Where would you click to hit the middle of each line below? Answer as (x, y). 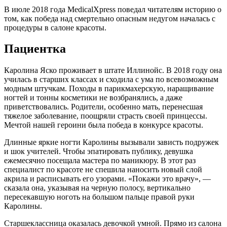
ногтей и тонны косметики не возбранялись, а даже (93, 98)
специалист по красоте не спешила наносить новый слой (103, 170)
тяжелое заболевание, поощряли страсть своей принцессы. (106, 116)
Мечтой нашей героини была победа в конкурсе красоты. (104, 125)
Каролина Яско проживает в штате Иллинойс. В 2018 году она (113, 70)
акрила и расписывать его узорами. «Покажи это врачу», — (107, 179)
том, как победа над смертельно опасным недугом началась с (110, 18)
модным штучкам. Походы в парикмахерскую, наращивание (109, 89)
